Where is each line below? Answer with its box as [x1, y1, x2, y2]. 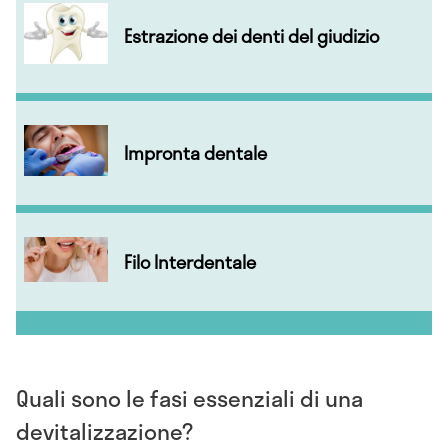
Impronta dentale [124, 139, 267, 168]
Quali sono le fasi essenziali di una [16, 380, 363, 415]
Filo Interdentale [124, 248, 256, 277]
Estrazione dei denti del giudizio [124, 22, 379, 50]
